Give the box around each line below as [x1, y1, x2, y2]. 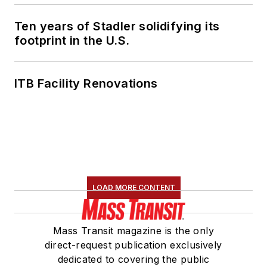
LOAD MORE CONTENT [92, 183, 175, 193]
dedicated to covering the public [57, 253, 210, 266]
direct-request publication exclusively [45, 239, 222, 252]
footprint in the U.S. [14, 33, 130, 48]
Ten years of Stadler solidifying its [14, 19, 220, 34]
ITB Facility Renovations [14, 76, 158, 91]
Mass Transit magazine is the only [52, 225, 215, 237]
